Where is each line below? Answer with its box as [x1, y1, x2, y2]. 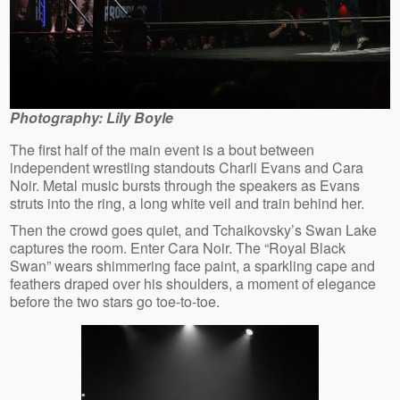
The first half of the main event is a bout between [10, 138, 315, 160]
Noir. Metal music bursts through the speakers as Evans [10, 174, 361, 196]
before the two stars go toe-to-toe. [10, 290, 224, 312]
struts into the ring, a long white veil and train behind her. [10, 192, 369, 213]
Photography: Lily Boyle [10, 106, 174, 128]
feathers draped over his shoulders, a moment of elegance [10, 272, 377, 294]
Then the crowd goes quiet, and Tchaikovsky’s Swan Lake [10, 219, 378, 240]
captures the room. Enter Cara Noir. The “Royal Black [10, 237, 346, 258]
